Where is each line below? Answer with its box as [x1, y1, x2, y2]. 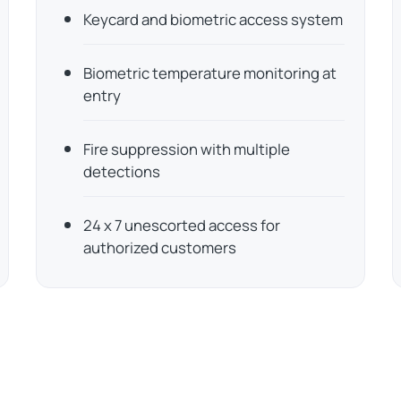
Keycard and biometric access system [83, 9, 344, 30]
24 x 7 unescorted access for [83, 214, 281, 235]
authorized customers [83, 236, 237, 258]
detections [83, 161, 161, 183]
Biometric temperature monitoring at [83, 63, 337, 84]
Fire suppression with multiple [83, 139, 291, 160]
